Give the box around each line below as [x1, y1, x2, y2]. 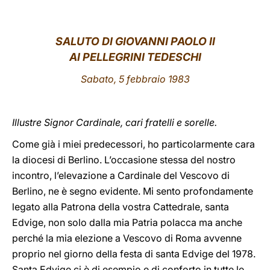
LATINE [191, 14, 222, 26]
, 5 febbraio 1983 [113, 73, 190, 85]
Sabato [80, 73, 114, 85]
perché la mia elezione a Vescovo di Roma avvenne [12, 232, 242, 244]
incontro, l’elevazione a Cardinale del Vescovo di [12, 169, 230, 181]
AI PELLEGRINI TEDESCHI [69, 51, 201, 63]
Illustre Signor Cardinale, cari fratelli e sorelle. [12, 116, 217, 128]
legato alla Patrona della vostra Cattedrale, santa [12, 201, 229, 213]
